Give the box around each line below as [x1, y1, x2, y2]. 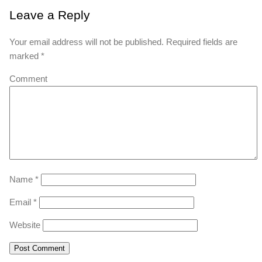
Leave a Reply [9, 8, 90, 22]
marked [9, 51, 41, 61]
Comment [9, 74, 47, 84]
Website [9, 220, 40, 230]
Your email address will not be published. [9, 37, 164, 47]
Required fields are [164, 37, 237, 47]
